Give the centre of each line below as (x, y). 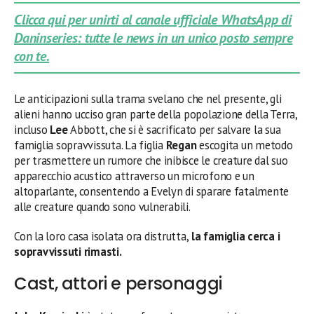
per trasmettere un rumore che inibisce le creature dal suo (151, 161)
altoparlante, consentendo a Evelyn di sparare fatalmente (152, 192)
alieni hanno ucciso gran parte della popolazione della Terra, (156, 115)
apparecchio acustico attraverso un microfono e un (134, 176)
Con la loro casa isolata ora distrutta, (102, 237)
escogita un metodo (246, 145)
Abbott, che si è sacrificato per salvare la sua (176, 130)
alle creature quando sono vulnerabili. (102, 207)
